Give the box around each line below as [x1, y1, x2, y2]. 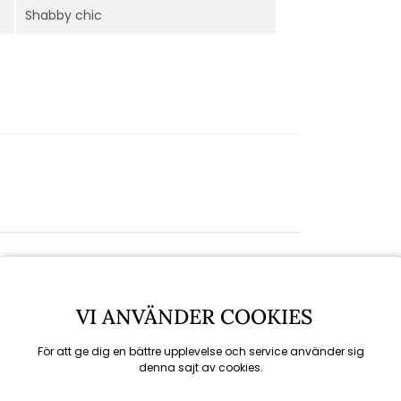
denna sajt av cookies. [138, 360, 263, 375]
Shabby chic [25, 5, 102, 24]
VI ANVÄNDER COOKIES [75, 303, 323, 329]
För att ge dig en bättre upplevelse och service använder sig [37, 344, 364, 359]
